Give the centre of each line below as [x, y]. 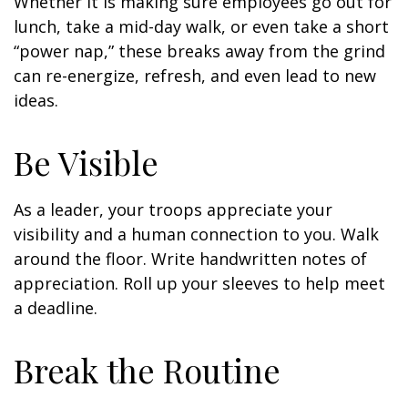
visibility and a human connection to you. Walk [196, 234]
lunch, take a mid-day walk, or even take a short [201, 26]
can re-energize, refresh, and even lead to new [195, 76]
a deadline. [56, 308]
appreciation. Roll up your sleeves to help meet [199, 283]
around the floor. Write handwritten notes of [190, 259]
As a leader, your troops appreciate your [173, 209]
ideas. [36, 100]
